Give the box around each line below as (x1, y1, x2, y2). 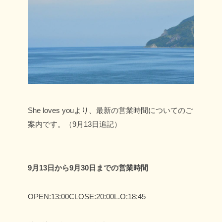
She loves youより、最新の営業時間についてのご (28, 106, 193, 114)
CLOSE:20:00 (69, 192, 114, 201)
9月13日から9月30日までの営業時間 (28, 163, 148, 172)
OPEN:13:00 (28, 192, 69, 201)
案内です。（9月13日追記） (28, 119, 121, 128)
